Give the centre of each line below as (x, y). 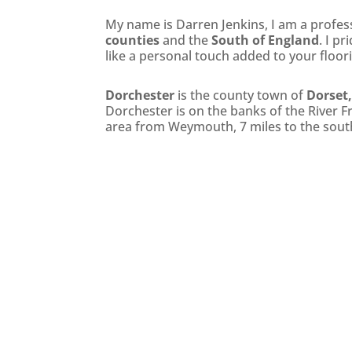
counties (133, 40)
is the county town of (241, 95)
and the (186, 40)
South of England (266, 40)
